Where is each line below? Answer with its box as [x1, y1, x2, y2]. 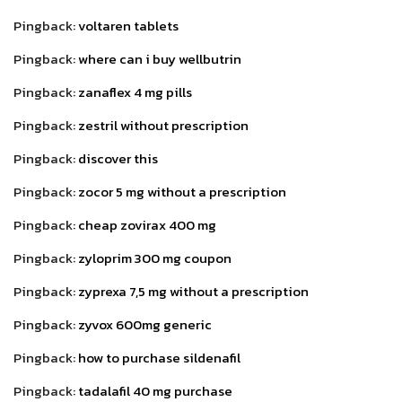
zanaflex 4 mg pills [78, 81, 192, 102]
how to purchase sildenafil [78, 346, 240, 368]
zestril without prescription [78, 114, 249, 135]
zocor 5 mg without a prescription [78, 180, 286, 202]
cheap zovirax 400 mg [78, 214, 216, 235]
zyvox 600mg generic [78, 313, 212, 335]
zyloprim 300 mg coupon [78, 247, 232, 268]
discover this [78, 147, 158, 169]
